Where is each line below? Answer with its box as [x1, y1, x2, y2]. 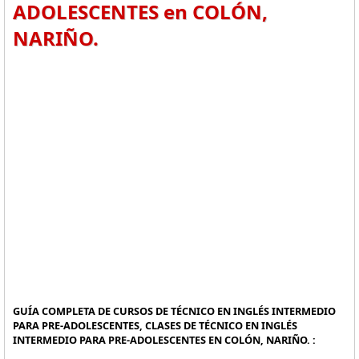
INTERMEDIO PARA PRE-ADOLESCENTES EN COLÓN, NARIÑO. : [13, 333, 316, 347]
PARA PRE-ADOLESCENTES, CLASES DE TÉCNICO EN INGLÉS [13, 318, 297, 333]
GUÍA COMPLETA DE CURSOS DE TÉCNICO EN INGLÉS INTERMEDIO [13, 304, 336, 318]
